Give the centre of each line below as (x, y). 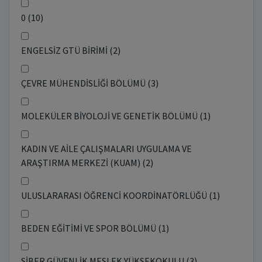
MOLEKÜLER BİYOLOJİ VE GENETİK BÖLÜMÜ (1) (116, 116)
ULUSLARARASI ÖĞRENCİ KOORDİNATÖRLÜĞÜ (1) (120, 195)
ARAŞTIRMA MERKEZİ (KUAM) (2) (87, 163)
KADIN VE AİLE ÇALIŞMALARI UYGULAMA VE (106, 149)
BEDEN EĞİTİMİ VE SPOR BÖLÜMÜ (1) (95, 228)
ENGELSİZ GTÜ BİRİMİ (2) (70, 50)
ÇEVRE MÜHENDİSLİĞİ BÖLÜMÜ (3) (89, 83)
